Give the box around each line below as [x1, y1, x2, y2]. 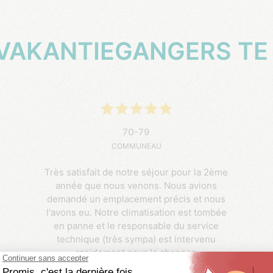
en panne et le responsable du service [54, 218, 219, 230]
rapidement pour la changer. [76, 244, 197, 257]
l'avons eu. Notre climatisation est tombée [46, 204, 227, 216]
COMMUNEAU [111, 139, 161, 149]
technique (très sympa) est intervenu [57, 231, 216, 243]
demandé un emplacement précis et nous [47, 191, 226, 203]
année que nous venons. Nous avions [55, 177, 218, 190]
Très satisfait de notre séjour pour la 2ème [44, 164, 229, 176]
